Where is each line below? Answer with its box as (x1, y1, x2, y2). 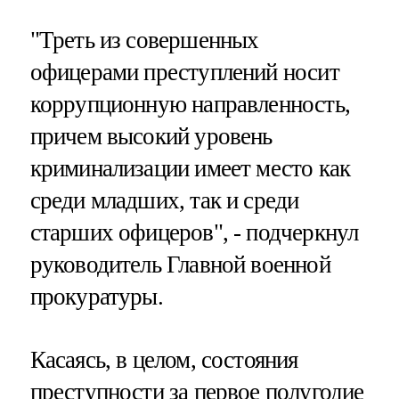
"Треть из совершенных (29, 27, 259, 54)
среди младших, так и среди (29, 187, 299, 215)
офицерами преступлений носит (29, 59, 339, 86)
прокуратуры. (29, 283, 163, 311)
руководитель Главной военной (29, 251, 330, 279)
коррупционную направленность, (29, 91, 350, 118)
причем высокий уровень (29, 123, 273, 151)
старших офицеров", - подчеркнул (29, 219, 359, 247)
